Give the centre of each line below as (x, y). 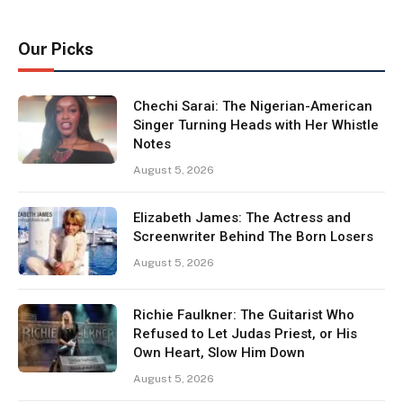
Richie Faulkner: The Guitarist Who (244, 315)
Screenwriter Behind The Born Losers (253, 237)
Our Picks (56, 49)
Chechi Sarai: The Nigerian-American (253, 107)
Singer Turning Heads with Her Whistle (256, 125)
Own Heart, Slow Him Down (219, 353)
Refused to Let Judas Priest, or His (245, 334)
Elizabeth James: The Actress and (242, 218)
